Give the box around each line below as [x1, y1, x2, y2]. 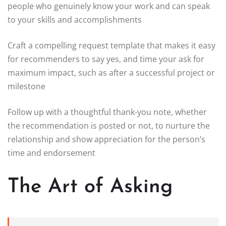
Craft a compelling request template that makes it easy [8, 40, 215, 51]
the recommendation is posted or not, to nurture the [8, 120, 210, 132]
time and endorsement [8, 147, 95, 159]
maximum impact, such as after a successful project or [8, 67, 215, 79]
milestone [8, 81, 45, 92]
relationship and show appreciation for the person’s [8, 134, 205, 145]
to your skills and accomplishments [8, 14, 142, 26]
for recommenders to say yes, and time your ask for [8, 53, 204, 65]
